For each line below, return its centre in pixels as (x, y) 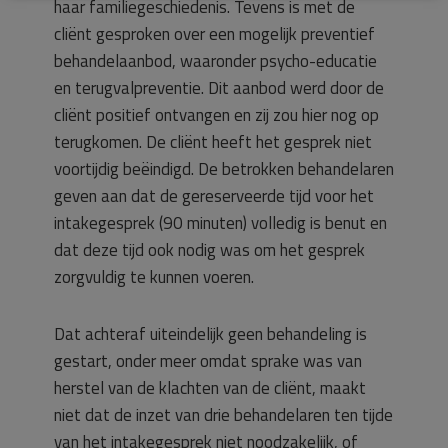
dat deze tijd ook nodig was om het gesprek (209, 250)
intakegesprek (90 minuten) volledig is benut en (220, 223)
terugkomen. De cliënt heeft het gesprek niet (213, 142)
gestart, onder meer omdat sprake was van (208, 361)
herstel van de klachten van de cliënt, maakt (210, 388)
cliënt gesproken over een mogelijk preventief (214, 34)
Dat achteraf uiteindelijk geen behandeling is (210, 334)
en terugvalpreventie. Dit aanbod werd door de (219, 88)
